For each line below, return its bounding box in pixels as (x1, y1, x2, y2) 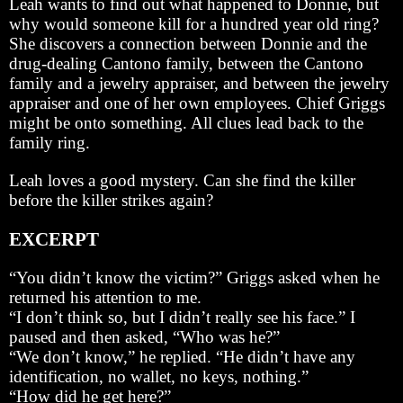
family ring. (9, 132, 90, 152)
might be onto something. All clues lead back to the (9, 112, 363, 132)
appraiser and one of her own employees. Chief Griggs (9, 93, 385, 112)
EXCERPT (9, 228, 99, 250)
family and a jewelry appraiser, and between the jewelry (9, 73, 390, 93)
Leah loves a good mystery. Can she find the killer (9, 170, 355, 190)
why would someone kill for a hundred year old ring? (9, 13, 379, 33)
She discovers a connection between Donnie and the (9, 33, 367, 53)
